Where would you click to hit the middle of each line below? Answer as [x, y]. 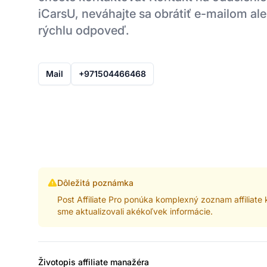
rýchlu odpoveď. [84, 30]
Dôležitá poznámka [96, 182]
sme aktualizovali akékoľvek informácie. [135, 211]
